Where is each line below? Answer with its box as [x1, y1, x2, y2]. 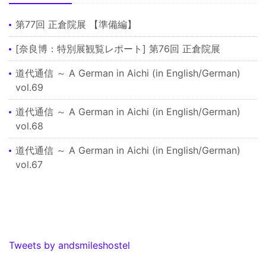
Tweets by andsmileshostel [9, 239, 130, 251]
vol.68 [15, 119, 44, 132]
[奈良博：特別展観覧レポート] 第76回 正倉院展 [15, 42, 221, 55]
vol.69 [15, 81, 44, 93]
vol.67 [15, 158, 43, 170]
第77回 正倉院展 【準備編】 [15, 18, 137, 30]
